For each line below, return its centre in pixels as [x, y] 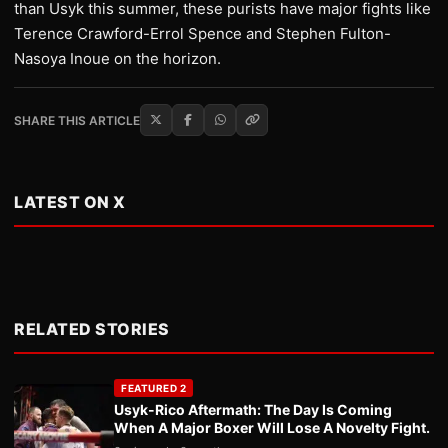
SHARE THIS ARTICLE [77, 120]
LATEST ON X [70, 202]
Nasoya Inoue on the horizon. [117, 59]
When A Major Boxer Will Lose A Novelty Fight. [272, 428]
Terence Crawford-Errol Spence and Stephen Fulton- [202, 34]
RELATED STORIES [92, 329]
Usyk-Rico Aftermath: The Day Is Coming [253, 410]
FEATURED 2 [153, 388]
